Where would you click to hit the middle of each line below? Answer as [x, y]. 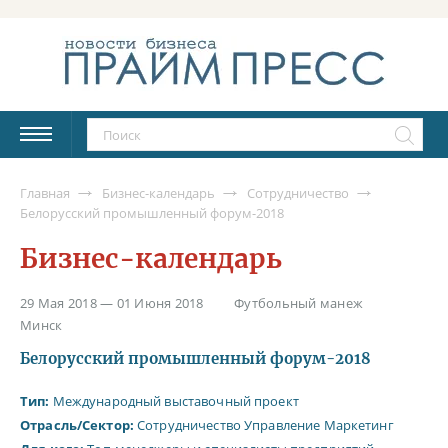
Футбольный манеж [299, 303]
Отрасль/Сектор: [77, 425]
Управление [282, 425]
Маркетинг [358, 425]
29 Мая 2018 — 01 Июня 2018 [112, 303]
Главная [45, 192]
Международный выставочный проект [174, 401]
